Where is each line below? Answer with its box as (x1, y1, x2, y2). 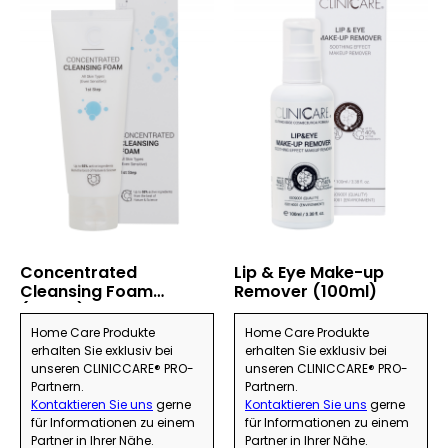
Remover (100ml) (234, 280, 377, 304)
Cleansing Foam (20, 280, 153, 304)
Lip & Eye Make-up (234, 261, 384, 285)
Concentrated (20, 261, 137, 285)
